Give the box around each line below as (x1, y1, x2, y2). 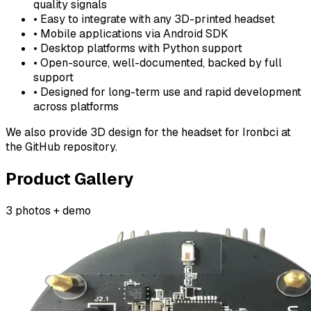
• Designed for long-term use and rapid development (33, 85, 301, 100)
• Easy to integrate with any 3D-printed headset (33, 12, 275, 27)
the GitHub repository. (6, 140, 117, 155)
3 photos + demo (6, 203, 91, 219)
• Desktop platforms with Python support (33, 41, 242, 56)
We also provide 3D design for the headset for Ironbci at (6, 125, 291, 140)
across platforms (33, 99, 119, 115)
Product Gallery (6, 168, 133, 190)
